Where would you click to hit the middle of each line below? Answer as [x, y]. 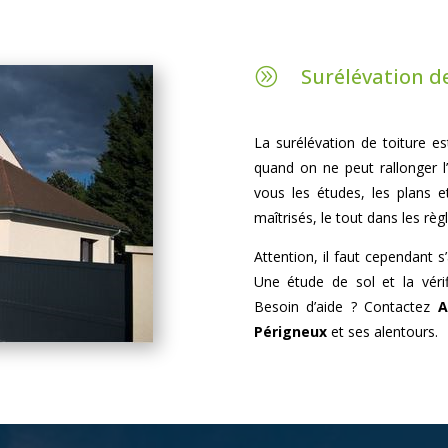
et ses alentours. [382, 331]
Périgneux [290, 331]
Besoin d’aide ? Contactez [345, 306]
